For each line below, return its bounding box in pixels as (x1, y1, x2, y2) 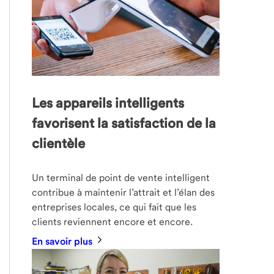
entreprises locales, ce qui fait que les (32, 201, 197, 213)
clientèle (32, 135, 86, 152)
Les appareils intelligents (32, 95, 185, 111)
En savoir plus (32, 235, 95, 248)
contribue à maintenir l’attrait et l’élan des (32, 187, 215, 199)
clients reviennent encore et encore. (32, 216, 193, 228)
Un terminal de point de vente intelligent (32, 172, 210, 184)
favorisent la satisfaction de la (32, 115, 217, 131)
